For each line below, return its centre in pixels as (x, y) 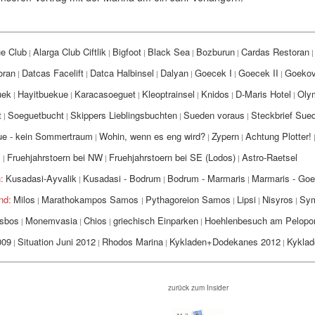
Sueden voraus (214, 115)
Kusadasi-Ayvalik (41, 178)
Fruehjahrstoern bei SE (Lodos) (172, 157)
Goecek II (258, 73)
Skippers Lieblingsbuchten (123, 115)
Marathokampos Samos (91, 199)
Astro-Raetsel (269, 157)
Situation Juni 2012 (56, 242)
